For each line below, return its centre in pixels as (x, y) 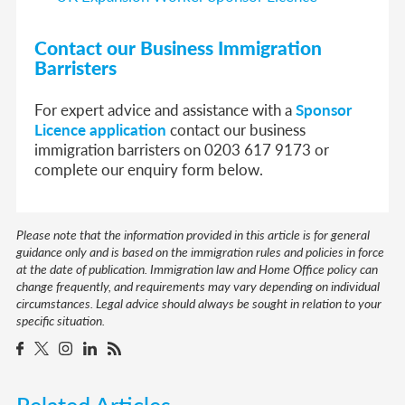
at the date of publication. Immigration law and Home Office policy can (197, 268)
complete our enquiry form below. (149, 169)
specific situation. (61, 320)
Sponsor (324, 109)
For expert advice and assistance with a (165, 109)
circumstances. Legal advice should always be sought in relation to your (199, 302)
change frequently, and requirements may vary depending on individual (198, 285)
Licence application (101, 129)
